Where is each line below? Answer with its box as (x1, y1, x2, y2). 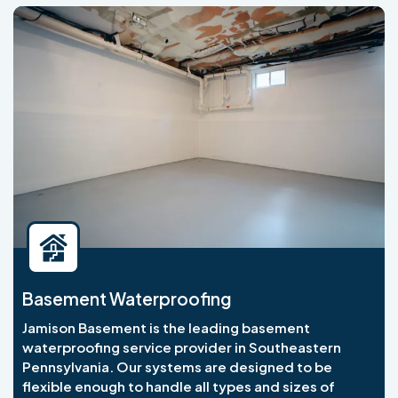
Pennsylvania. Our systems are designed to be (22, 358, 332, 376)
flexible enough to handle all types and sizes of (22, 378, 335, 395)
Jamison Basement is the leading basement (22, 319, 310, 337)
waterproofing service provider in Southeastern (22, 338, 341, 356)
